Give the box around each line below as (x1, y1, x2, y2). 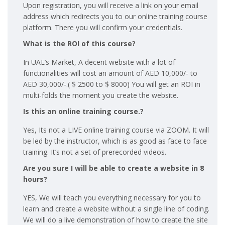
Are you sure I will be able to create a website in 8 (23, 163, 204, 173)
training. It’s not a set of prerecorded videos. (23, 147, 168, 157)
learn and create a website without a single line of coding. (23, 203, 209, 213)
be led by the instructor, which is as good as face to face (23, 136, 207, 146)
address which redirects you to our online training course (23, 11, 207, 21)
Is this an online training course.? (23, 106, 144, 116)
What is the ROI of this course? (23, 38, 136, 48)
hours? (23, 174, 47, 184)
